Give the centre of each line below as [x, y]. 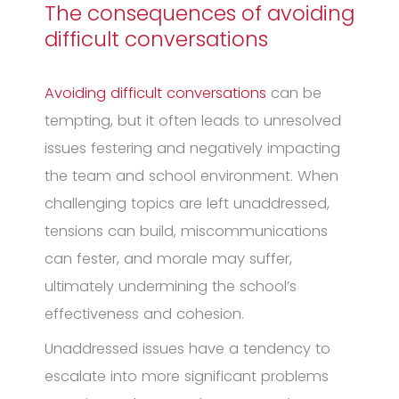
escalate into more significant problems [187, 376]
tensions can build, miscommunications [186, 231]
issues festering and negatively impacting [192, 148]
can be [294, 93]
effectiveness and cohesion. [144, 313]
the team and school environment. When [191, 175]
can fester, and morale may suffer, [168, 258]
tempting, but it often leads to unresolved [193, 120]
